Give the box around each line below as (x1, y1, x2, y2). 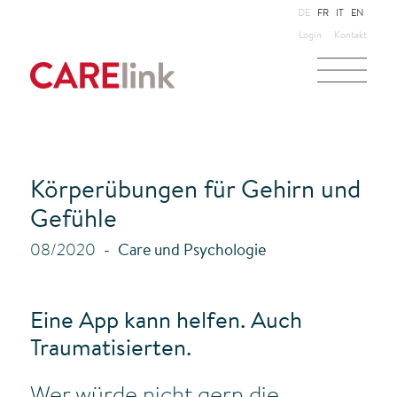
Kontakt (334, 31, 368, 42)
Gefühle (29, 208, 117, 234)
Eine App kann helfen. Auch (29, 311, 302, 335)
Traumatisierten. (29, 339, 191, 362)
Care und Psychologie (117, 244, 266, 261)
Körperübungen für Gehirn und (29, 179, 361, 205)
